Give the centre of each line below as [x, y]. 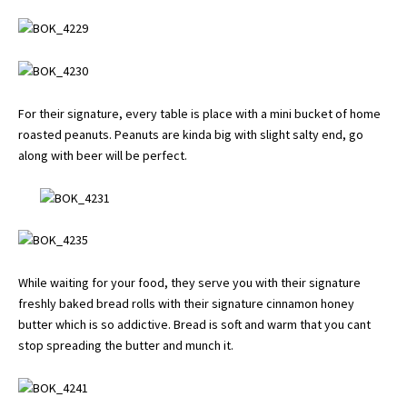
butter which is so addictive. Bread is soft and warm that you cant [194, 324]
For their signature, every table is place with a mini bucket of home [199, 113]
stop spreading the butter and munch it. [126, 345]
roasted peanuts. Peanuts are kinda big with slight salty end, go [191, 134]
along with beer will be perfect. [103, 155]
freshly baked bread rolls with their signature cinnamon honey [186, 303]
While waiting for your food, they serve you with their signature [189, 282]
